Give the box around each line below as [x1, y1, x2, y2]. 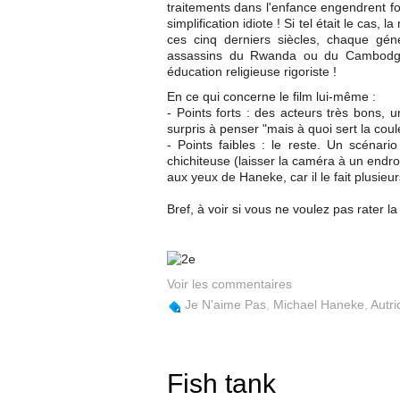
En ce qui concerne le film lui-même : [167, 89, 376, 104]
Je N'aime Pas [185, 297, 266, 312]
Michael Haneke [273, 297, 364, 312]
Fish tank [167, 369, 276, 398]
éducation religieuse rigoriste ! [167, 64, 337, 79]
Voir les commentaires [167, 277, 292, 291]
